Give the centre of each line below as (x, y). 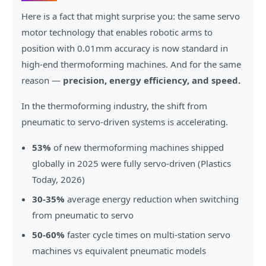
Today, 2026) (58, 180)
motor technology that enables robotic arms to (117, 32)
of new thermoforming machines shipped (137, 148)
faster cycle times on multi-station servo (148, 235)
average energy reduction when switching (152, 199)
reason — (42, 80)
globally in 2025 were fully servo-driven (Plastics (132, 164)
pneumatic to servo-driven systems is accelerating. (125, 122)
